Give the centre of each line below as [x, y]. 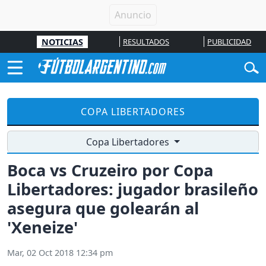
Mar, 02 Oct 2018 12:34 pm [60, 253]
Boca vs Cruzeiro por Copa [110, 170]
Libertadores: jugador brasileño [133, 189]
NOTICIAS [62, 42]
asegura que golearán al [103, 208]
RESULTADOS [146, 42]
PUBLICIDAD [229, 42]
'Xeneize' [42, 227]
